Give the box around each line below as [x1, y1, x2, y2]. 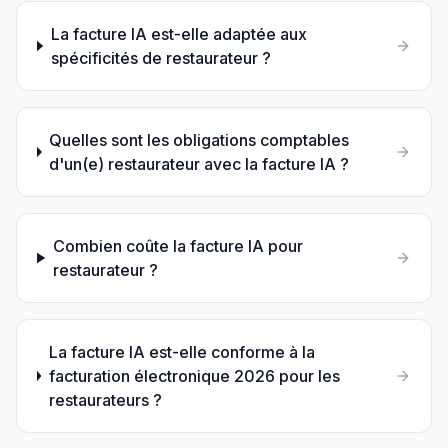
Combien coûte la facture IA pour [52, 236, 303, 256]
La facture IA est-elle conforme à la [48, 342, 315, 362]
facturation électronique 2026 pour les [48, 366, 340, 386]
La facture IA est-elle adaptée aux [50, 24, 307, 44]
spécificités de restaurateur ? [50, 48, 271, 68]
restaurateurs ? [48, 390, 162, 410]
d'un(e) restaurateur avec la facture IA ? [49, 154, 350, 174]
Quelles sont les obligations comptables [49, 130, 350, 150]
